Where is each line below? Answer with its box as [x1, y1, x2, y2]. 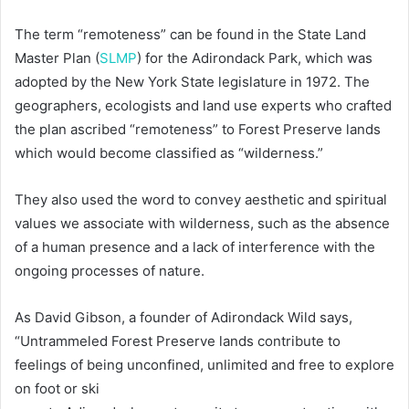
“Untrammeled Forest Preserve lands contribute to [15, 332, 341, 351]
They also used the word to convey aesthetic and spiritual [15, 191, 387, 209]
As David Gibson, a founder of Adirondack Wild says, [15, 309, 352, 327]
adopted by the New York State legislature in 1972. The [15, 73, 370, 91]
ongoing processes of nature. [15, 262, 204, 280]
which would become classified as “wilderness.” [15, 144, 323, 163]
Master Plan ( [15, 49, 100, 68]
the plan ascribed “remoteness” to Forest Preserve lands [15, 121, 381, 139]
